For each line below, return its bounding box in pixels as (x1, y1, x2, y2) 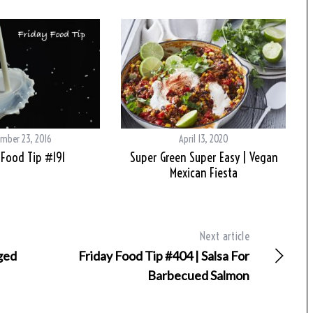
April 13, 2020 (179, 133, 228, 146)
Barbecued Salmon (147, 268, 249, 284)
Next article (200, 229, 249, 244)
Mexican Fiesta (170, 165, 238, 182)
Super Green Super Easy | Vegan (129, 150, 278, 166)
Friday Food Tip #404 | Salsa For (78, 248, 249, 264)
